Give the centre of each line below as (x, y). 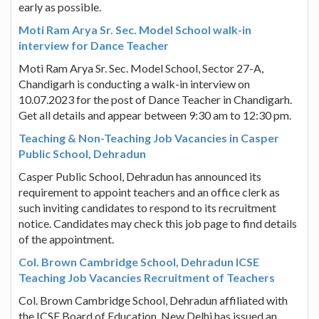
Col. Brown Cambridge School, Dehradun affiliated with (153, 300)
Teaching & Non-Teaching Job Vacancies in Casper (149, 137)
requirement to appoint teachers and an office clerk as (149, 192)
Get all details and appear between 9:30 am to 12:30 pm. (155, 115)
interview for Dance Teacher (94, 45)
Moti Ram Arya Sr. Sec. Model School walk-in (135, 29)
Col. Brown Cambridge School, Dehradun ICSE (139, 261)
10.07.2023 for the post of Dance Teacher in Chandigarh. (155, 99)
